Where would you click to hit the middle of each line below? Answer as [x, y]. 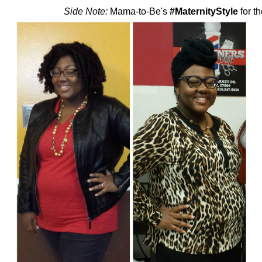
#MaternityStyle [202, 11]
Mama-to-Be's [137, 11]
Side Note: [85, 11]
